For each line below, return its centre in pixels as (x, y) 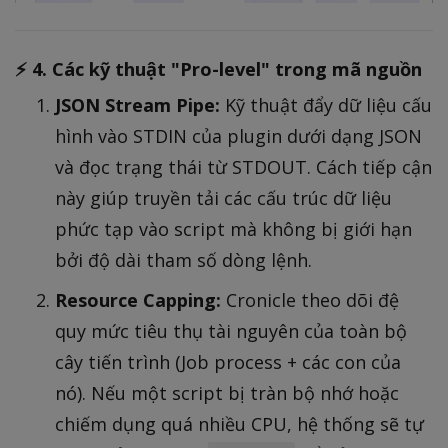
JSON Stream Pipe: (137, 105)
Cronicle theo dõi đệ (310, 300)
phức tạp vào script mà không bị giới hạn (233, 229)
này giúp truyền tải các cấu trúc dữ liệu (223, 198)
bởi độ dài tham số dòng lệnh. (183, 260)
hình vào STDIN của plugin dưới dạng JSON (238, 136)
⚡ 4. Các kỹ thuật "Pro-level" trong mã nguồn (218, 69)
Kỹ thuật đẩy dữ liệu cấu (326, 105)
